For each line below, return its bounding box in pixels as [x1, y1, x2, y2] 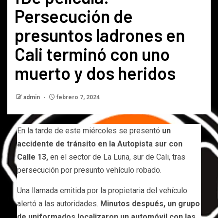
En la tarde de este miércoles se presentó [17, 126, 162, 135]
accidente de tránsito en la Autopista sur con [17, 139, 182, 148]
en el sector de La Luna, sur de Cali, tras [48, 152, 185, 162]
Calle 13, [17, 152, 48, 162]
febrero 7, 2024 [55, 93, 100, 101]
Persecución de [15, 5, 133, 26]
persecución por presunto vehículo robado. [17, 165, 162, 175]
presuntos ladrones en [15, 24, 185, 45]
